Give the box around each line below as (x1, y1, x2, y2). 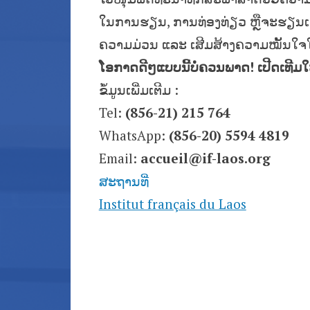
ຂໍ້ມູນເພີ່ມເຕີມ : (98, 81, 179, 99)
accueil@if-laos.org (140, 149, 271, 167)
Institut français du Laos (98, 195, 246, 213)
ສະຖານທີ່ (98, 172, 149, 190)
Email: (98, 149, 140, 167)
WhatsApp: (98, 127, 169, 145)
